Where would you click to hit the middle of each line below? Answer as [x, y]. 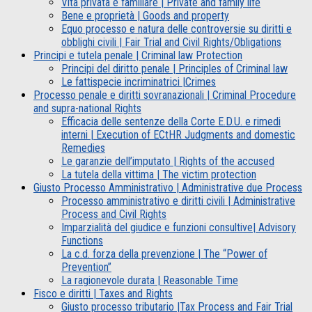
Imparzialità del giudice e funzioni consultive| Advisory [179, 227]
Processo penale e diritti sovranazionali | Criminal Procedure [165, 95]
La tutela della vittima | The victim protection [159, 174]
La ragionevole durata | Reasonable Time [150, 280]
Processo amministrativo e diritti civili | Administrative [178, 201]
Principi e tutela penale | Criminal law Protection [138, 55]
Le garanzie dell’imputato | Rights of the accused [168, 161]
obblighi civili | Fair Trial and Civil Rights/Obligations [171, 42]
